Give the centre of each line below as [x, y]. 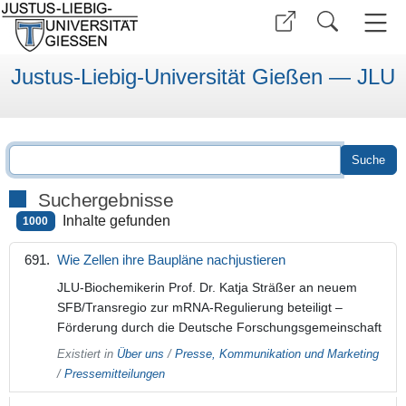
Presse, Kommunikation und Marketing [276, 354]
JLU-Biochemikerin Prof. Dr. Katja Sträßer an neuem [207, 288]
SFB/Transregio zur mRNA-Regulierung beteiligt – [199, 308]
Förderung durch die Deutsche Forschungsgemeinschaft [219, 328]
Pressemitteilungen [114, 374]
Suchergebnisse [106, 199]
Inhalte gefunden [117, 220]
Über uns [140, 354]
